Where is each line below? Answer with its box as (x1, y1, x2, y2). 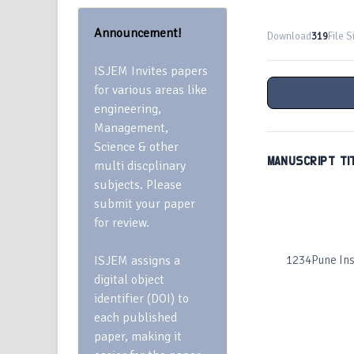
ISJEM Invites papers (94, 63, 208, 79)
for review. (94, 215, 149, 231)
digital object (94, 272, 164, 288)
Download (266, 30, 311, 43)
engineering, (94, 101, 161, 117)
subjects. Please (94, 177, 182, 193)
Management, (94, 120, 168, 136)
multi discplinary (94, 158, 186, 174)
